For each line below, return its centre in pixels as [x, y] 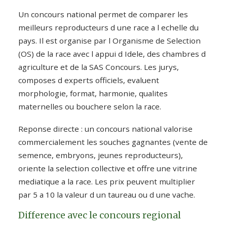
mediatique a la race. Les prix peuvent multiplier [107, 181]
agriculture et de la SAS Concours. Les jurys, [99, 67]
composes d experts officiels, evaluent [89, 80]
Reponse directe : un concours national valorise [105, 128]
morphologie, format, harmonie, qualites [93, 93]
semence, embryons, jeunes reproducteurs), [101, 155]
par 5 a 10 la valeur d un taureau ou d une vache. [107, 194]
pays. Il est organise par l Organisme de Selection [109, 40]
